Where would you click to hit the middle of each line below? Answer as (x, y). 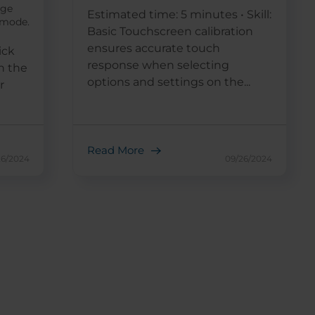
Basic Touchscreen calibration (170, 32)
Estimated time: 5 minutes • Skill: (179, 15)
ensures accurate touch (153, 49)
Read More (115, 150)
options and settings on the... (168, 82)
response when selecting (158, 65)
